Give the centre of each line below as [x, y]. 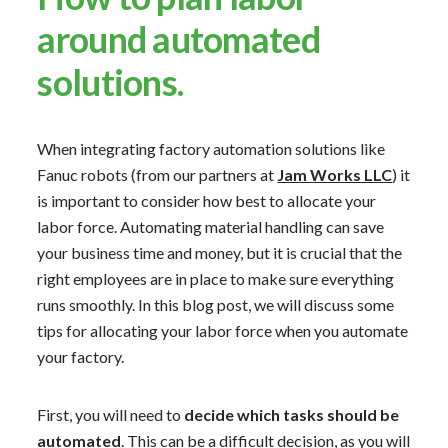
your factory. [81, 356]
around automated [178, 38]
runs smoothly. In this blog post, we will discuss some [216, 304]
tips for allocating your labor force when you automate [223, 330]
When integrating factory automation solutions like [211, 148]
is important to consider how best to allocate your [207, 200]
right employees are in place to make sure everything [216, 278]
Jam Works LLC [335, 174]
